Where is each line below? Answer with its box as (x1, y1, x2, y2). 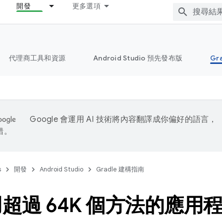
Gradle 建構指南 (96, 165, 144, 173)
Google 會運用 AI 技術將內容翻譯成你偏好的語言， (30, 114, 217, 124)
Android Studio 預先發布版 (93, 54, 182, 62)
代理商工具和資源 (9, 54, 65, 62)
